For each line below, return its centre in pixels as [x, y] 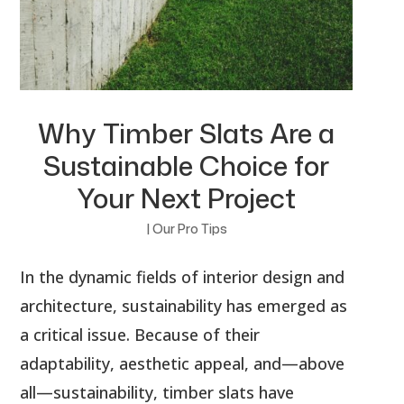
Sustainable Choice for [186, 165]
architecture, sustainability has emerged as [184, 305]
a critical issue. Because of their [140, 334]
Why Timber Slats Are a [186, 133]
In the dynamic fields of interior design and [183, 276]
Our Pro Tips [189, 228]
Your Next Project [186, 197]
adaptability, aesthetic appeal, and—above [183, 363]
